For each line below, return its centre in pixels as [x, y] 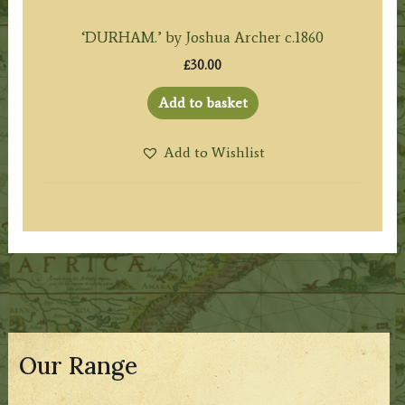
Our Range [79, 366]
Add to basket [202, 102]
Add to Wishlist [214, 152]
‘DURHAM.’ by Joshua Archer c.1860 [202, 38]
